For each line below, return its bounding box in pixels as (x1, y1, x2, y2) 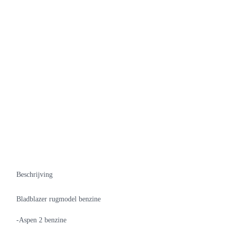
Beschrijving (16, 171, 53, 178)
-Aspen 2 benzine (16, 216, 66, 224)
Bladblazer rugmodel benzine (16, 195, 101, 203)
